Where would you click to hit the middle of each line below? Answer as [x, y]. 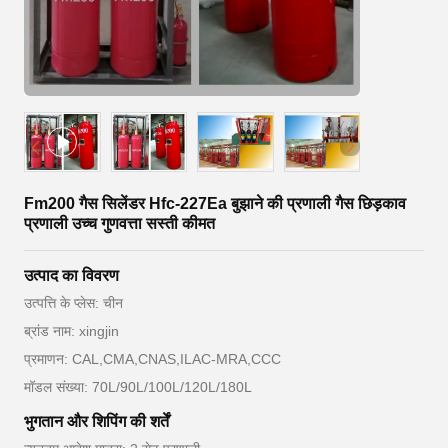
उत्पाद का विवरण [71, 275]
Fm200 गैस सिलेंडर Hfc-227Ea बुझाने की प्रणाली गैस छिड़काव [215, 203]
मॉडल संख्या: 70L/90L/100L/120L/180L [138, 387]
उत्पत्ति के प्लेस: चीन [73, 303]
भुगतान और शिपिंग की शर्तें [96, 421]
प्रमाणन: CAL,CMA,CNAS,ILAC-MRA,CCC [152, 359]
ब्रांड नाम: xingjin [71, 331]
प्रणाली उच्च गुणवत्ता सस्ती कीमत [119, 223]
